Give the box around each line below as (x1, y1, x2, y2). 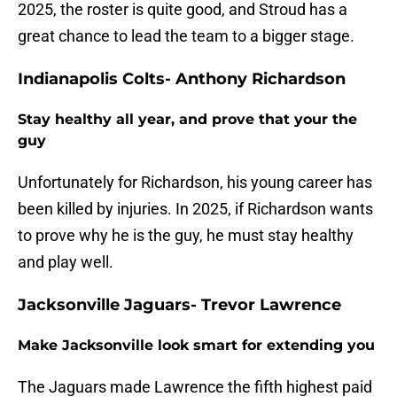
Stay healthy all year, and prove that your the (18, 111, 357, 128)
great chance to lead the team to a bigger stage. (18, 27, 362, 46)
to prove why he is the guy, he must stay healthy (18, 226, 354, 245)
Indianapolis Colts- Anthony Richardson (18, 69, 346, 90)
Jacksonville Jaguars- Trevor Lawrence (18, 295, 341, 315)
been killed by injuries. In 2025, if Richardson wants (18, 199, 373, 219)
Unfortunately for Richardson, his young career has (18, 173, 372, 192)
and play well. (18, 253, 117, 272)
